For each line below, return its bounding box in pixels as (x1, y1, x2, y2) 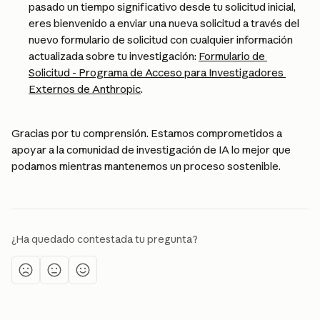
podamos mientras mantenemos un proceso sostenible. (11, 159, 281, 173)
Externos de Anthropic (29, 82, 141, 96)
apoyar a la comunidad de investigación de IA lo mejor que (11, 143, 293, 156)
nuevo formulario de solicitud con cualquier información (29, 33, 295, 46)
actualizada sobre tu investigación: (29, 49, 199, 63)
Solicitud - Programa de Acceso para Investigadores (29, 66, 286, 79)
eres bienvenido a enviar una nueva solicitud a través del (29, 16, 301, 30)
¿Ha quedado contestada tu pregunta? (11, 233, 198, 246)
